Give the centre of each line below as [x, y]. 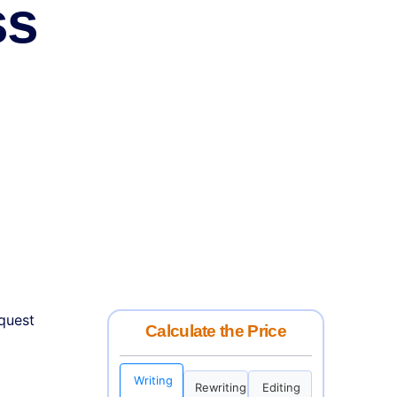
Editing [282, 387]
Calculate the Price [216, 331]
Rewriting [221, 387]
